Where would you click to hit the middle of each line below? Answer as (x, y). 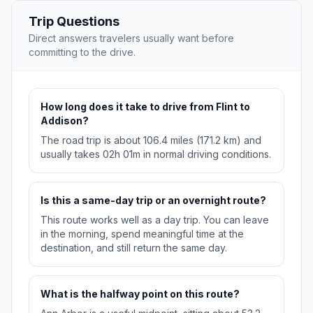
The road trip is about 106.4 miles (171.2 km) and (151, 140)
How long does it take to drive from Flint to (145, 107)
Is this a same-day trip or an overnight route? (153, 201)
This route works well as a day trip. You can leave (155, 220)
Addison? (65, 121)
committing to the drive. (82, 52)
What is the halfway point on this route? (140, 294)
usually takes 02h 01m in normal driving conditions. (156, 154)
